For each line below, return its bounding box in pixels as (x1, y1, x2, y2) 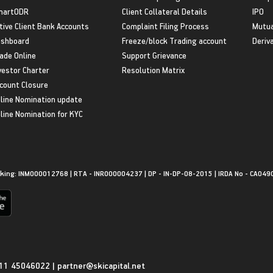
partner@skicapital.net (57, 259, 145, 271)
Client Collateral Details (121, 5, 207, 17)
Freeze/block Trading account (121, 34, 227, 46)
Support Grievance (121, 49, 186, 61)
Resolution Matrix (121, 63, 185, 76)
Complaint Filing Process (121, 19, 209, 32)
